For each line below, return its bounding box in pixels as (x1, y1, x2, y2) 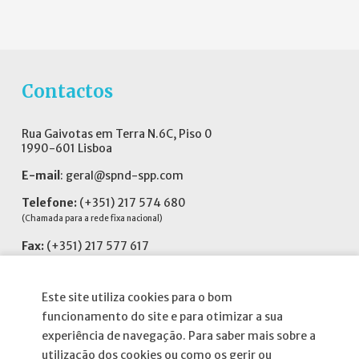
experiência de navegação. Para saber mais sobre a (42, 329, 316, 343)
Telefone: (22, 196, 77, 211)
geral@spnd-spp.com (66, 168, 184, 184)
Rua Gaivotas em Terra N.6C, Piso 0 (22, 127, 212, 142)
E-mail (22, 168, 60, 184)
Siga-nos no (22, 268, 95, 283)
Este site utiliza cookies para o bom (42, 290, 232, 305)
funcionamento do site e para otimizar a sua (42, 309, 283, 324)
